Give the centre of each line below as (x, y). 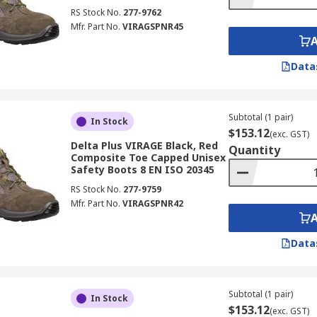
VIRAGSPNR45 (152, 27)
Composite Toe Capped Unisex (148, 157)
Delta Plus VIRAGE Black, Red (144, 145)
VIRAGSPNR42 (152, 203)
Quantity (254, 150)
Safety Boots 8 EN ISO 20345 (142, 169)
